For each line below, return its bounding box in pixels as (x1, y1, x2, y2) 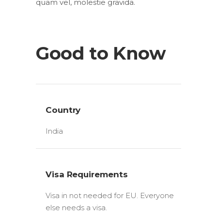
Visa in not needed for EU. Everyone (46, 190, 174, 200)
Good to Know (36, 42, 166, 64)
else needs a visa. (46, 202, 107, 212)
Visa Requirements (46, 169, 128, 179)
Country (46, 105, 81, 115)
